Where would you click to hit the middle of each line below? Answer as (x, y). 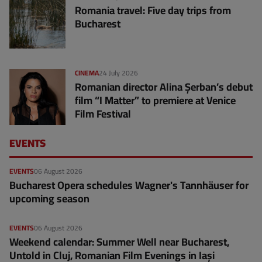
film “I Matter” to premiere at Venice (155, 101)
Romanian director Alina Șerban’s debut (164, 87)
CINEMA (87, 73)
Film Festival (103, 114)
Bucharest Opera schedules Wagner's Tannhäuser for (129, 185)
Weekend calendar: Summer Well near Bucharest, (119, 242)
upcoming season (49, 199)
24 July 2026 (118, 73)
